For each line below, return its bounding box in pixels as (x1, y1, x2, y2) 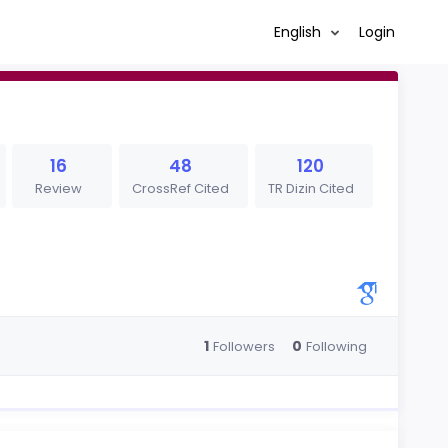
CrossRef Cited (131, 179, 229, 198)
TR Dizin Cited (267, 179, 354, 198)
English (273, 21, 325, 42)
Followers (212, 336, 275, 356)
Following (305, 336, 367, 356)
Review (35, 179, 83, 198)
